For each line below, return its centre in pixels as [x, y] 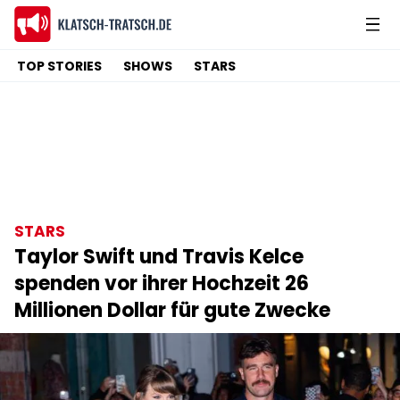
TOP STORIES [60, 66]
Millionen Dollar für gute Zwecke [172, 310]
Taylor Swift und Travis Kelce [159, 257]
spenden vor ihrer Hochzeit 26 [162, 283]
